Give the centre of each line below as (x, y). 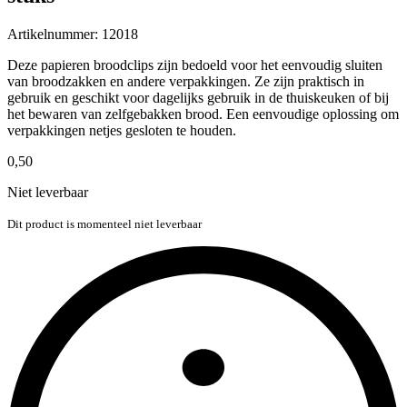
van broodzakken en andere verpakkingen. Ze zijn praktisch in (186, 81)
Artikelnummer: (55, 34)
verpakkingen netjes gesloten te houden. (122, 130)
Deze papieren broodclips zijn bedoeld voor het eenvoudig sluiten (195, 65)
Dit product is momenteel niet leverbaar (104, 223)
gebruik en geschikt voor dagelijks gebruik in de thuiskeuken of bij (198, 97)
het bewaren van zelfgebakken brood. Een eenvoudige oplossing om (203, 114)
